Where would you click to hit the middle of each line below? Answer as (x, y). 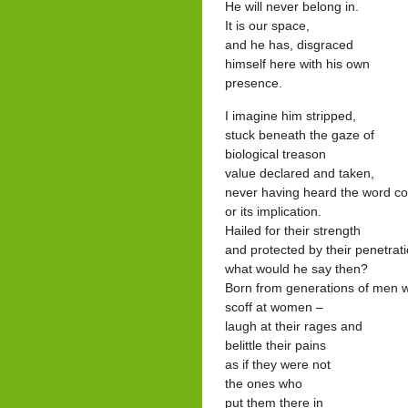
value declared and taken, (300, 173)
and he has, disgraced (289, 45)
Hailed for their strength (293, 230)
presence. (254, 83)
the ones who (264, 383)
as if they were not (278, 364)
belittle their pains (275, 345)
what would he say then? (296, 269)
